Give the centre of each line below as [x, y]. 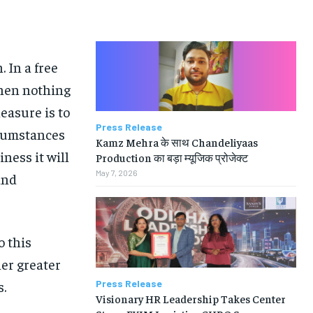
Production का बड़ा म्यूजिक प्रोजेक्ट [172, 158]
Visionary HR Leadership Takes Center [190, 298]
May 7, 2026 [116, 173]
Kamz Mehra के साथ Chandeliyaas [176, 142]
